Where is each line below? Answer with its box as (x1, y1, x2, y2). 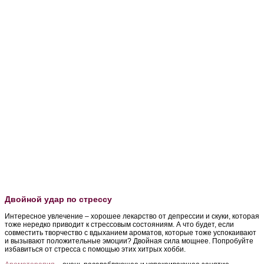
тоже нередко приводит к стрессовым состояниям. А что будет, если (5, 220, 234, 229)
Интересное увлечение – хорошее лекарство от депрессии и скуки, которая (5, 212, 259, 220)
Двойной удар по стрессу (5, 194, 112, 204)
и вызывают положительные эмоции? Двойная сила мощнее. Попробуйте (5, 236, 253, 245)
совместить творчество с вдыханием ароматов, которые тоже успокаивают (5, 228, 256, 237)
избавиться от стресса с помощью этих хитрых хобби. (5, 245, 186, 253)
